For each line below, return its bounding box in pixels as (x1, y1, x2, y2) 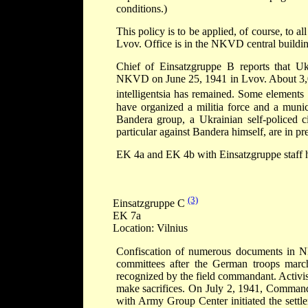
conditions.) (115, 3, 167, 15)
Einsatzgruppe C (112, 197, 188, 210)
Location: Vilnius (112, 222, 188, 234)
